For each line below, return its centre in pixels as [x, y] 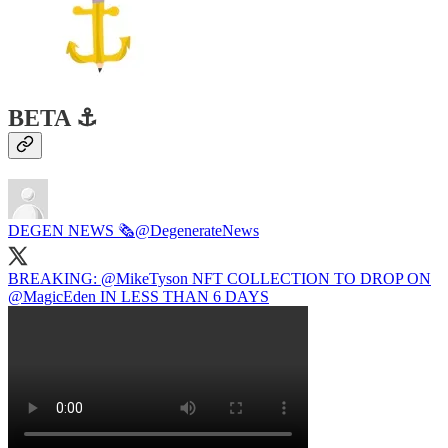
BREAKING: [54, 279]
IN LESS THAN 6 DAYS [182, 297]
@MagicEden [52, 297]
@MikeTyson [144, 279]
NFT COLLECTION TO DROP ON [309, 279]
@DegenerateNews [197, 231]
